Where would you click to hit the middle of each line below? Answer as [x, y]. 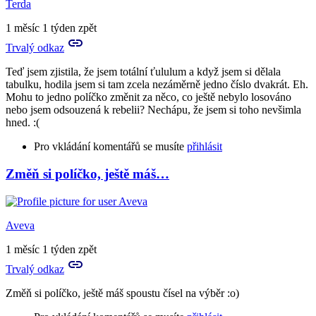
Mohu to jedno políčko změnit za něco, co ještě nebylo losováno [148, 97]
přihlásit [205, 147]
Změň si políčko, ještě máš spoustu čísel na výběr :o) [122, 293]
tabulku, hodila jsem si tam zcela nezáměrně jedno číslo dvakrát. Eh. [157, 85]
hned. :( [24, 123]
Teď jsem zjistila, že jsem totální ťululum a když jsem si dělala [143, 72]
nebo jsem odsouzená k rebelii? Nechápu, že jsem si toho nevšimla [153, 110]
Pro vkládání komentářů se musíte [110, 147]
